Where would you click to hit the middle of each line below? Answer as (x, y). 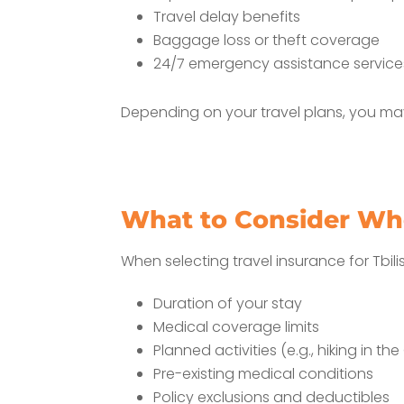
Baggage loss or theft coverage (267, 41)
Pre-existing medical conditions (264, 374)
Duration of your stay (228, 304)
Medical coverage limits (237, 327)
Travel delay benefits (227, 17)
